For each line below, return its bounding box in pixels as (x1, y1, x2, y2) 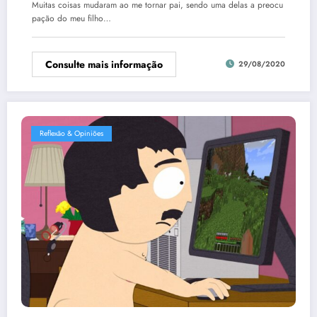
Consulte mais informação (45, 57, 163, 71)
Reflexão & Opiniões (40, 127, 103, 139)
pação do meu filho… (32, 11, 111, 25)
